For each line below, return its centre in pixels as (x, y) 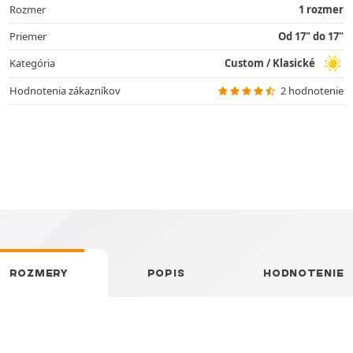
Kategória (32, 63)
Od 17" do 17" (311, 36)
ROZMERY (39, 273)
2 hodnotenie (312, 90)
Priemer (28, 36)
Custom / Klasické (270, 63)
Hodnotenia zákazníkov (65, 90)
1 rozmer (321, 9)
